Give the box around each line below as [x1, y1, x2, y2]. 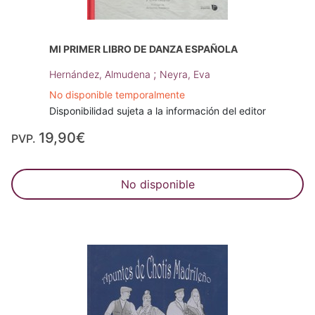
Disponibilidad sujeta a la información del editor [49, 105, 266, 117]
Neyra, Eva [160, 68, 210, 81]
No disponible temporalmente [49, 89, 185, 101]
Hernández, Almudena [49, 68, 153, 81]
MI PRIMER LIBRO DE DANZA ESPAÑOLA [49, 43, 238, 56]
